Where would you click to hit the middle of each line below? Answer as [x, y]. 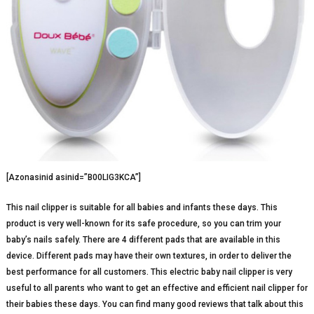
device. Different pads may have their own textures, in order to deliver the [149, 255]
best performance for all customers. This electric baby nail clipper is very [149, 272]
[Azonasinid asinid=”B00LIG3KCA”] [73, 177]
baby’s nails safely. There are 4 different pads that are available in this [143, 239]
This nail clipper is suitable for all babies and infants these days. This [142, 207]
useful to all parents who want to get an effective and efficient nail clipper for [157, 288]
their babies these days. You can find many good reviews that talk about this [155, 304]
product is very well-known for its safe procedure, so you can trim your [143, 223]
